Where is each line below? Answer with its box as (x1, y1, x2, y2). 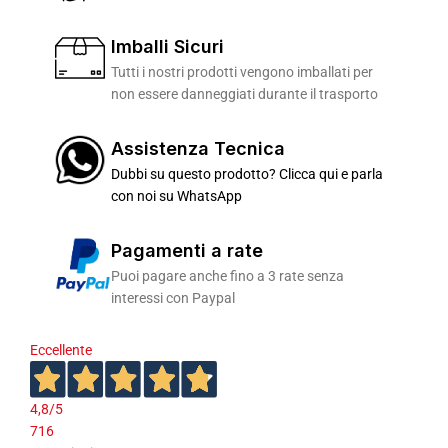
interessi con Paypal (111, 290, 236, 306)
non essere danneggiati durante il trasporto (111, 86, 379, 102)
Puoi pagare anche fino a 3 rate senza (111, 268, 345, 284)
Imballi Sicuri (111, 36, 225, 57)
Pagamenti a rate (111, 240, 264, 261)
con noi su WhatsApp (111, 188, 243, 204)
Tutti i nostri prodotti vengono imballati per (111, 64, 374, 80)
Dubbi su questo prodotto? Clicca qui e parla (111, 166, 384, 182)
